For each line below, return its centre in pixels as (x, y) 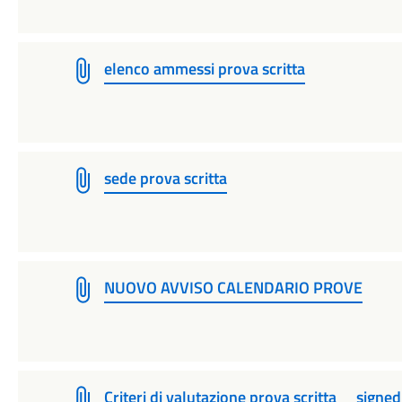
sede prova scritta (165, 178)
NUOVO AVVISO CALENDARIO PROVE (233, 288)
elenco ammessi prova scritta (204, 69)
